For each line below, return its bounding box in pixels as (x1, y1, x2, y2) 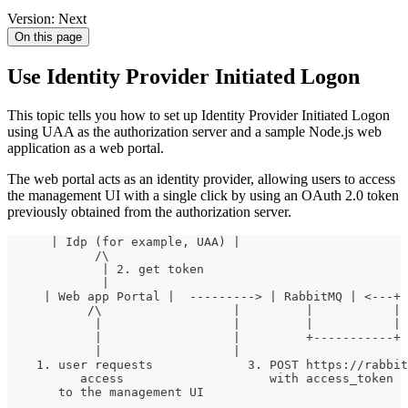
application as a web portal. (7, 140, 164, 157)
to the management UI (7, 385, 204, 400)
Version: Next (7, 11, 87, 27)
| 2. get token (7, 262, 204, 277)
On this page (15, 30, 82, 45)
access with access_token (7, 372, 393, 386)
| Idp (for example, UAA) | (7, 235, 240, 250)
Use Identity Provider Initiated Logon (7, 65, 360, 89)
